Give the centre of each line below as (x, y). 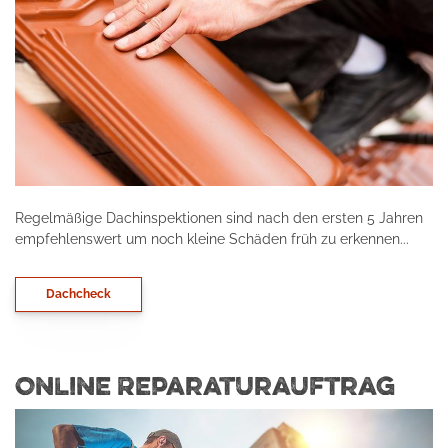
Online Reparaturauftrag (205, 385)
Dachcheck (78, 293)
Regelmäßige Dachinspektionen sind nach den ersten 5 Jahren (219, 217)
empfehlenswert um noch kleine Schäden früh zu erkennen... (212, 238)
